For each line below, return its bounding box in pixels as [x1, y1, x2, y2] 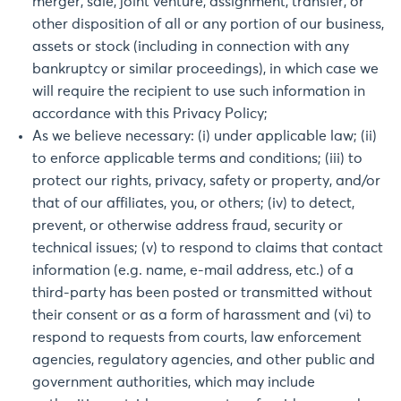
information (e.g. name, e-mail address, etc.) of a [32, 263, 354, 277]
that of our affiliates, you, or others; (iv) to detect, [32, 196, 354, 210]
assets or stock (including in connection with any [32, 39, 349, 54]
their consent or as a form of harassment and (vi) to [32, 308, 371, 322]
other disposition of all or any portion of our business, [32, 17, 384, 31]
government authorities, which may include [32, 375, 315, 389]
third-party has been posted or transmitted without [32, 286, 372, 300]
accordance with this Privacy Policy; [32, 107, 268, 121]
